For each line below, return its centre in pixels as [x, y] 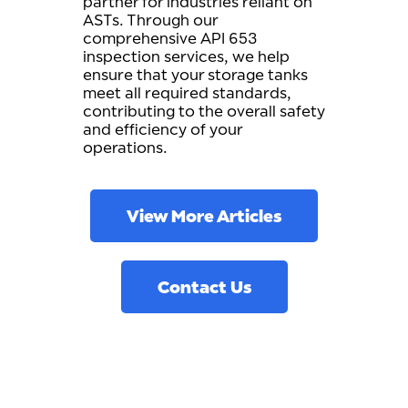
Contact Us [204, 287]
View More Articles [204, 216]
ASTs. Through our [150, 20]
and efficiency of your [163, 129]
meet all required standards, [187, 93]
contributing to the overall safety [204, 111]
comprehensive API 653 [170, 38]
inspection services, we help [186, 56]
